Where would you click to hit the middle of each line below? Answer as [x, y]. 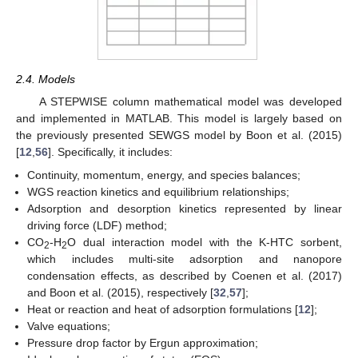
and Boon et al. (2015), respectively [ [121, 292]
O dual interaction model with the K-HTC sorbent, [205, 242]
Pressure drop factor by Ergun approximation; [143, 342]
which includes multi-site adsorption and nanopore [185, 259]
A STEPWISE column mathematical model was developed [190, 102]
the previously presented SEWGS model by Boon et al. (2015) [179, 135]
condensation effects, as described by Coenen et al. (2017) [185, 275]
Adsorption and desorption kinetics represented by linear [185, 208]
